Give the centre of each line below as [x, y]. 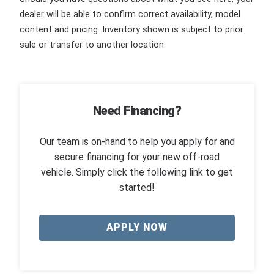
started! [137, 187]
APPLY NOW [137, 228]
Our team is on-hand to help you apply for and [137, 141]
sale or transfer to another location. [93, 45]
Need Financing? [137, 111]
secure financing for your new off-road [137, 157]
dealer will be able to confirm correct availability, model [130, 15]
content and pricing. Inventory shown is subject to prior [131, 30]
